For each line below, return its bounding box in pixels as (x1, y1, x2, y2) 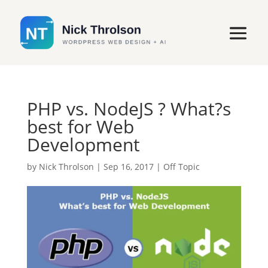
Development (26, 132, 140, 157)
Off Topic (163, 161, 200, 173)
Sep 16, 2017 (103, 161, 154, 173)
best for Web (26, 114, 134, 139)
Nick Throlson (38, 161, 94, 173)
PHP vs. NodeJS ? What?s (26, 96, 231, 121)
